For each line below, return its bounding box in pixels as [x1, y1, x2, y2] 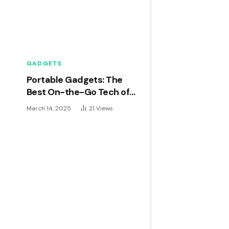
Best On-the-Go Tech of [27, 86, 130, 99]
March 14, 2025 [27, 104, 71, 113]
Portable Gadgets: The [27, 74, 123, 86]
